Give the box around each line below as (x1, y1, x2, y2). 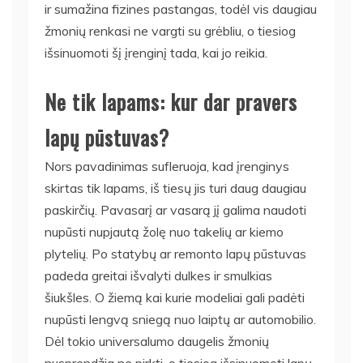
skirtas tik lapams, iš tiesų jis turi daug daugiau (45, 180, 306, 196)
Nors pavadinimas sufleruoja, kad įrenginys (45, 158, 289, 174)
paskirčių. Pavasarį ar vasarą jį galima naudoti (45, 202, 306, 218)
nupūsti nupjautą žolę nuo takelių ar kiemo (45, 224, 284, 240)
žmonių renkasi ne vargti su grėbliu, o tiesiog (45, 23, 296, 39)
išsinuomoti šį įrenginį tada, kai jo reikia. (45, 45, 267, 61)
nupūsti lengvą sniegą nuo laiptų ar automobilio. (45, 311, 316, 327)
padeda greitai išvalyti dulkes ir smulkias (45, 267, 272, 284)
